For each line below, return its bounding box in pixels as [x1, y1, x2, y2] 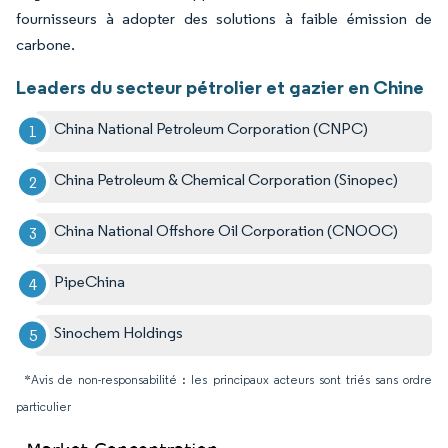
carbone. [16, 34, 75, 54]
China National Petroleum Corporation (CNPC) [54, 118, 369, 138]
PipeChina [54, 271, 126, 291]
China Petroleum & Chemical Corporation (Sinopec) [54, 169, 399, 189]
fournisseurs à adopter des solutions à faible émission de [16, 8, 432, 28]
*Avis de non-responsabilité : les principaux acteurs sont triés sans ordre [24, 371, 432, 387]
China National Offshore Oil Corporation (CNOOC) [54, 220, 399, 240]
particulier [16, 398, 71, 414]
